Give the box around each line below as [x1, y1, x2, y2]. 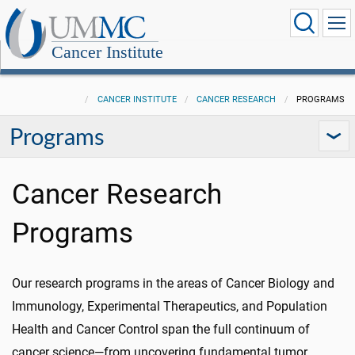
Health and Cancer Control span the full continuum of [12, 322, 310, 337]
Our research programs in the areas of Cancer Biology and [12, 276, 334, 291]
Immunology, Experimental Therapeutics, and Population [12, 299, 327, 314]
